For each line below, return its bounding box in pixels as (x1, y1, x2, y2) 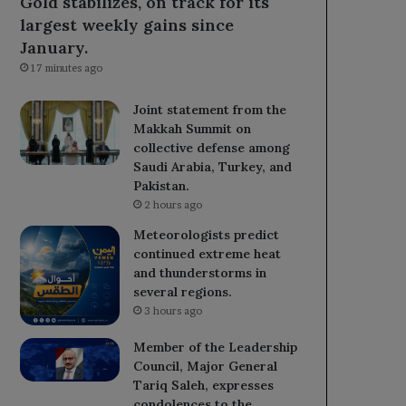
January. (20, 37, 89, 59)
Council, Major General (133, 358, 278, 375)
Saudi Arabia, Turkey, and (133, 159, 293, 176)
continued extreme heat (133, 246, 282, 263)
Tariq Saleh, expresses (133, 377, 275, 394)
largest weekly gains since (20, 14, 235, 36)
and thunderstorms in (133, 265, 267, 282)
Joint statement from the (133, 101, 287, 119)
